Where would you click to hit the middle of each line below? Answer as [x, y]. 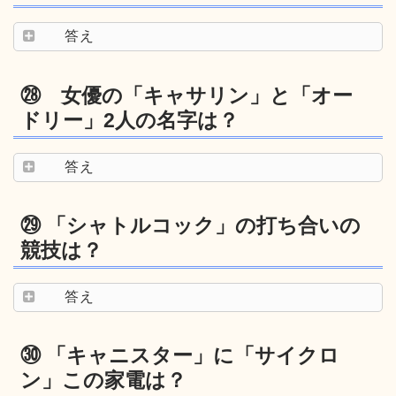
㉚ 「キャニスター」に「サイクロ [180, 356]
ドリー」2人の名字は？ [129, 120]
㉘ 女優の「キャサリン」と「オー [187, 95]
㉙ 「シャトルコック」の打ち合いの [190, 225]
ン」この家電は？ [103, 381]
